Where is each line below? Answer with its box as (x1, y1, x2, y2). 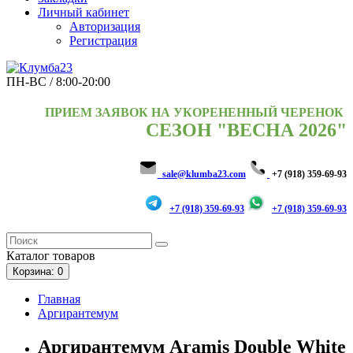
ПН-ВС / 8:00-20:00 (6, 75, 110, 89)
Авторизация (69, 20, 140, 34)
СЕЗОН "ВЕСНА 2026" (146, 120, 347, 141)
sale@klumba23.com (162, 169, 246, 180)
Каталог (6, 249, 50, 263)
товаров (50, 249, 95, 263)
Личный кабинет (38, 6, 129, 20)
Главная (38, 292, 80, 307)
